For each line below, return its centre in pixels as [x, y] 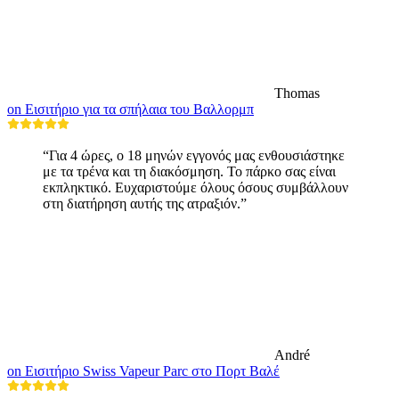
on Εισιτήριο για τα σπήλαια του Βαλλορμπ [130, 109]
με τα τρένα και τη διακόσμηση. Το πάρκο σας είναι [189, 171]
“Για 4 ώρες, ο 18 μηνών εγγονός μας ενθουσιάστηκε [194, 155]
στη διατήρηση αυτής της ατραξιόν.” [145, 203]
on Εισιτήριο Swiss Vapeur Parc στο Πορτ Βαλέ [143, 370]
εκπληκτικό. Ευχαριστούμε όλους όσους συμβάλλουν [195, 187]
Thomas [297, 93]
